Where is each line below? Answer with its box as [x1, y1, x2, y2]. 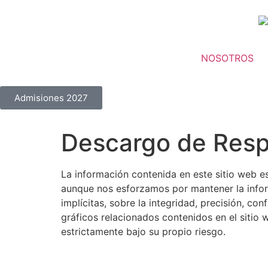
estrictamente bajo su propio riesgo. [61, 225, 226, 237]
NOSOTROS [200, 51, 254, 64]
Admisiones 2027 [14, 92, 88, 103]
